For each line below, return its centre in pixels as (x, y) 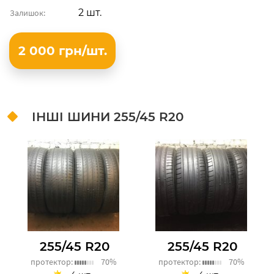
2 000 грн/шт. (62, 50)
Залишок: (28, 13)
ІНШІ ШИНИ (73, 117)
